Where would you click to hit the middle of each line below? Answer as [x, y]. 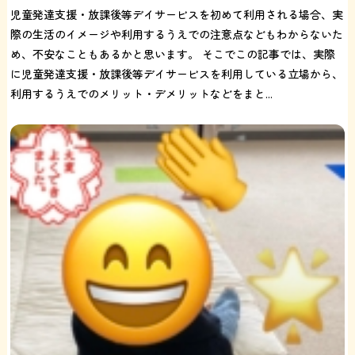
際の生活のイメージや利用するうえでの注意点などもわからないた [177, 34]
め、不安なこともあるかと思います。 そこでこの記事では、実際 [173, 53]
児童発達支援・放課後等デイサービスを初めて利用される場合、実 [177, 14]
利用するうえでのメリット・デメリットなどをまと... [142, 93]
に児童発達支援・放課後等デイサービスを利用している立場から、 [177, 73]
